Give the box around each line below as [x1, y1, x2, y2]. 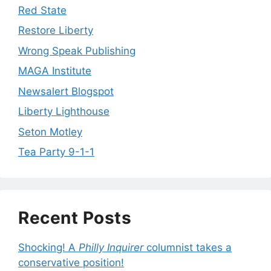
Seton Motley [18, 125, 82, 138]
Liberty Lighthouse [18, 105, 109, 118]
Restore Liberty [18, 24, 93, 37]
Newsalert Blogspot [18, 85, 114, 97]
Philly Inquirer [79, 241, 143, 254]
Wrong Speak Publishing [18, 44, 135, 57]
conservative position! [18, 256, 124, 269]
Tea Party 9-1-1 [18, 146, 94, 158]
